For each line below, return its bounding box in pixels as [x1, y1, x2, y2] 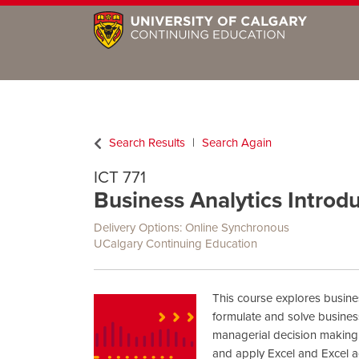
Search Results [109, 135, 185, 150]
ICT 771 [94, 167, 146, 188]
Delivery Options [94, 220, 179, 235]
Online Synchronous [185, 220, 289, 235]
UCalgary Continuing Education [94, 236, 257, 251]
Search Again [202, 135, 272, 150]
